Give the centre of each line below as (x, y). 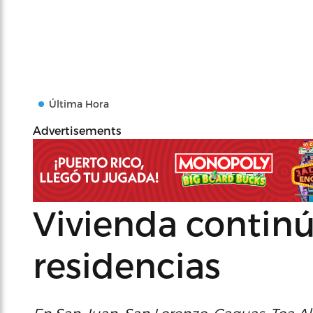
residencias (127, 264)
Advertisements (77, 130)
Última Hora (79, 104)
